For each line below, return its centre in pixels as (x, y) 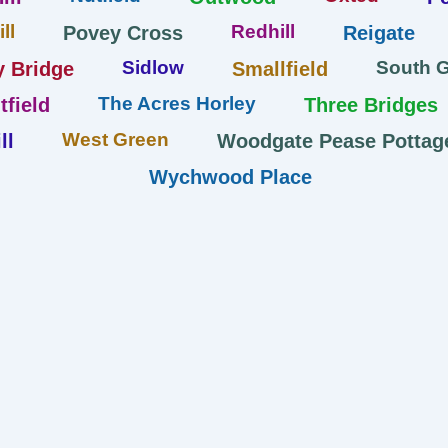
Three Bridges (370, 104)
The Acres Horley (176, 103)
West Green (115, 139)
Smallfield (279, 68)
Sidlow (152, 67)
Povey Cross (123, 32)
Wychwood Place (230, 176)
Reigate (379, 32)
